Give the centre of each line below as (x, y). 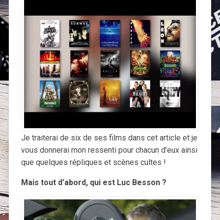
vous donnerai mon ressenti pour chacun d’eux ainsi (109, 150)
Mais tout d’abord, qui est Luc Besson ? (94, 182)
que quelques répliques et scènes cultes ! (93, 162)
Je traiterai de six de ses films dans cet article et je (109, 137)
